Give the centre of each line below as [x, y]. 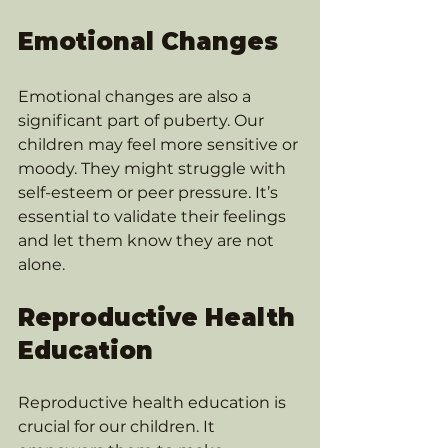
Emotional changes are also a [136, 96]
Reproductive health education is [154, 402]
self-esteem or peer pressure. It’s [150, 192]
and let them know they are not [148, 240]
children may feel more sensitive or [160, 144]
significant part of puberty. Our [143, 120]
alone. [41, 264]
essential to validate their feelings [154, 216]
